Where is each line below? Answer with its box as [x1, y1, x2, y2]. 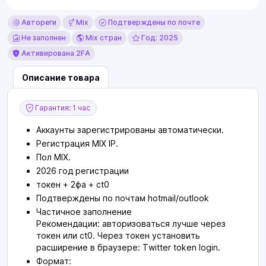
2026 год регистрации [36, 166, 129, 176]
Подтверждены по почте [106, 18, 200, 27]
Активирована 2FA [20, 49, 90, 58]
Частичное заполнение [36, 207, 132, 217]
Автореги [20, 18, 56, 27]
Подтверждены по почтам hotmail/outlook [36, 193, 209, 203]
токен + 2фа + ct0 [36, 179, 109, 189]
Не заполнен [20, 33, 66, 42]
